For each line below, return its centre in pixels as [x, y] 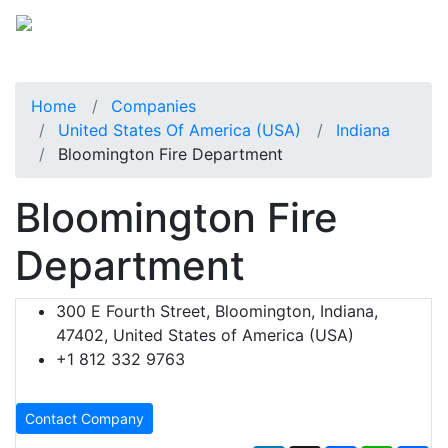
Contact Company [84, 418]
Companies [153, 105]
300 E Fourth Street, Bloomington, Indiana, [217, 310]
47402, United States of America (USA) [205, 334]
